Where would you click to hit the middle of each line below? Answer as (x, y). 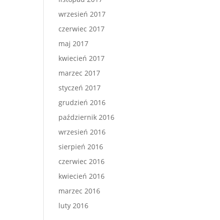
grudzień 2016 (82, 102)
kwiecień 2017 (82, 58)
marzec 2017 (80, 73)
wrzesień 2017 (82, 14)
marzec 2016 (80, 191)
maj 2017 (74, 43)
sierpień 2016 (81, 147)
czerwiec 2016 (82, 161)
